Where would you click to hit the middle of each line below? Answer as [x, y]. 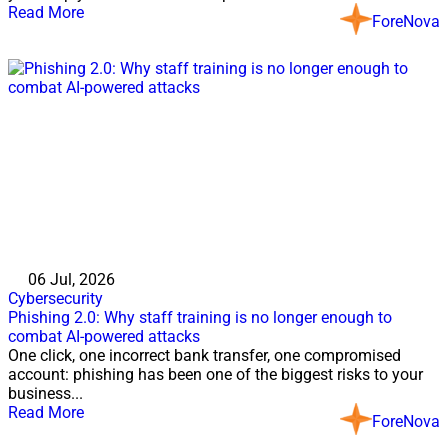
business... [45, 393]
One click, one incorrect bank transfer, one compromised [204, 355]
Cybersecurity [55, 298]
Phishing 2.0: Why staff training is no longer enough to [200, 317]
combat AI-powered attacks [106, 336]
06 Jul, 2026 [71, 279]
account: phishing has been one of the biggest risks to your [215, 374]
